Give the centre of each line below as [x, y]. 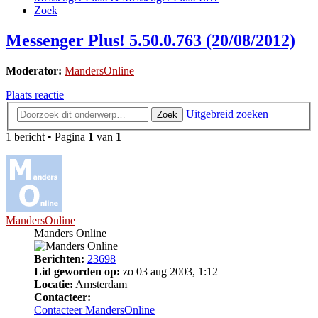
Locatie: [54, 284]
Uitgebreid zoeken [227, 114]
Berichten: [59, 258]
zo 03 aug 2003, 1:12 [169, 271]
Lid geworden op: [77, 271]
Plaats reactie [35, 95]
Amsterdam [100, 284]
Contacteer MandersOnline [94, 309]
